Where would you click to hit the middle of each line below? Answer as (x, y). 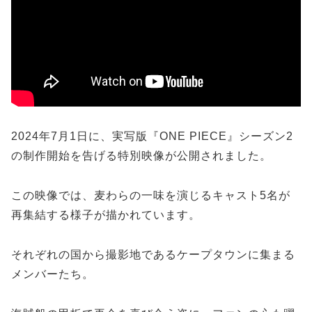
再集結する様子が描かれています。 (106, 215)
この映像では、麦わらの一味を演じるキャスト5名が (151, 196)
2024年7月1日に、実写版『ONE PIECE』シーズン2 (152, 136)
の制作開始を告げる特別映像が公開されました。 (141, 156)
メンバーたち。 (53, 274)
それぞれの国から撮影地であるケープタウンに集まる (153, 254)
